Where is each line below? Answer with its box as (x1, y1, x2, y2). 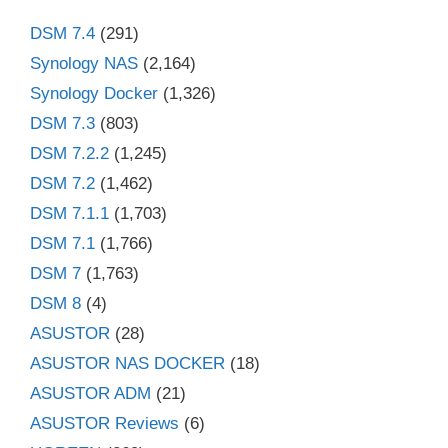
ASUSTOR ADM (30, 383, 151, 403)
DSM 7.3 (30, 113, 95, 133)
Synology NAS (30, 53, 138, 73)
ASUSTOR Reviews (30, 413, 179, 433)
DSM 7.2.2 (30, 143, 109, 163)
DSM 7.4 (30, 23, 95, 43)
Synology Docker (30, 83, 158, 103)
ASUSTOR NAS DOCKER (30, 353, 225, 373)
